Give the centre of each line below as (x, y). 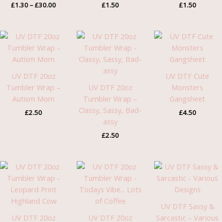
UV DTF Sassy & (187, 206)
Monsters (188, 87)
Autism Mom (34, 99)
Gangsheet (188, 99)
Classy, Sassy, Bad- (111, 110)
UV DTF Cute (188, 76)
